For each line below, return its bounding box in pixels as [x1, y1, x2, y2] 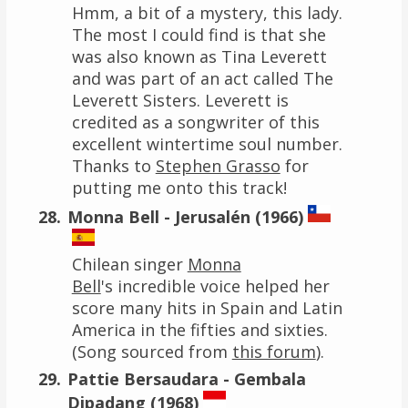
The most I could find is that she [71, 23, 326, 46]
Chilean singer [71, 252, 188, 275]
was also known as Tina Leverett [71, 45, 327, 67]
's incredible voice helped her [100, 274, 330, 297]
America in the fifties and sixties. [71, 318, 328, 341]
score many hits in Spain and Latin [71, 296, 342, 319]
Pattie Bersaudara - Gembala [66, 367, 306, 390]
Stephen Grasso [155, 154, 280, 177]
